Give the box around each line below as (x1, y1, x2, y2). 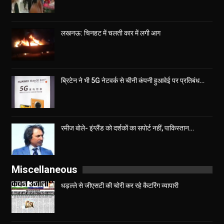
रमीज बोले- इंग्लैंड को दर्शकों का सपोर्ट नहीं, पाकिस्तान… (61, 123, 194, 132)
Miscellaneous (11, 163, 77, 175)
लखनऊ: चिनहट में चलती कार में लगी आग (61, 29, 160, 37)
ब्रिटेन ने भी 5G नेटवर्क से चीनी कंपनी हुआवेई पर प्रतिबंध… (61, 76, 204, 84)
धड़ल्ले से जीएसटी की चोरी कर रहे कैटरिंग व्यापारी (61, 181, 178, 189)
